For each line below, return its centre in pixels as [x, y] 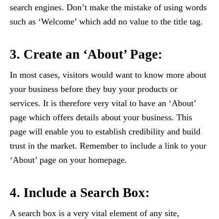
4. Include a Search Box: [80, 193]
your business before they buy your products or [94, 89]
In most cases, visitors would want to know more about [108, 75]
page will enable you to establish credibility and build [105, 132]
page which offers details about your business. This [101, 118]
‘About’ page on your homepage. [68, 160]
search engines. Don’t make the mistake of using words [108, 8]
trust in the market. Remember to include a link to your [108, 146]
